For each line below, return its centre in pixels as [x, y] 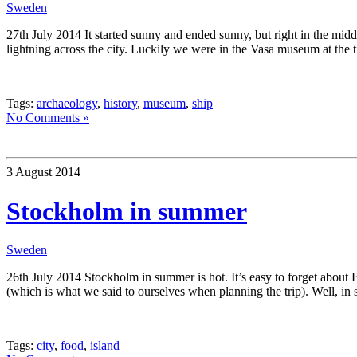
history [120, 104]
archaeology [67, 104]
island [105, 346]
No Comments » [48, 118]
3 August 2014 [43, 172]
